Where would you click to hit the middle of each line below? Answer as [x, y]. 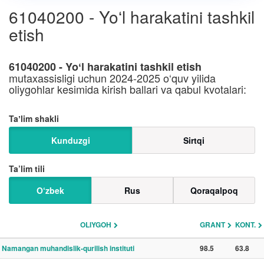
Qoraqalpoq [214, 190]
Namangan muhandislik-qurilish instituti [68, 248]
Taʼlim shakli [34, 118]
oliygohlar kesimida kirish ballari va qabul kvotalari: [128, 89]
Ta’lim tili [27, 169]
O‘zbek [50, 190]
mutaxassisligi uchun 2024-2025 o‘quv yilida [112, 78]
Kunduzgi [70, 140]
